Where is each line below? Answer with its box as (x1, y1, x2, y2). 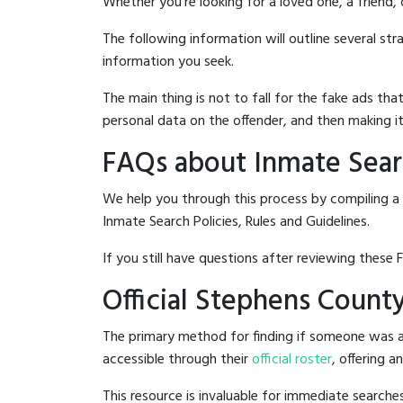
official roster (252, 348, 332, 372)
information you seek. (103, 50, 234, 75)
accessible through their (103, 348, 252, 372)
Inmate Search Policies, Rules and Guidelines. (103, 210, 370, 235)
